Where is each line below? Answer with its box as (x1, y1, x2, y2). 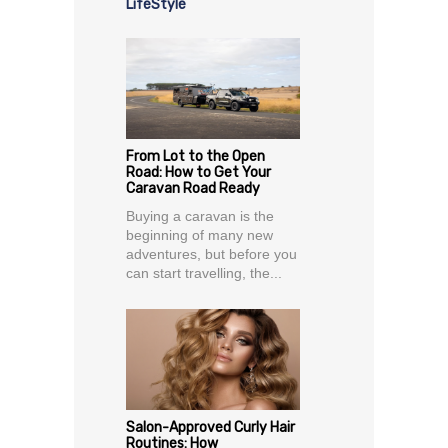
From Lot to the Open (126, 148, 265, 166)
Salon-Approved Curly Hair (126, 419, 295, 437)
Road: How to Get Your (126, 164, 271, 182)
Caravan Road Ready (126, 180, 260, 198)
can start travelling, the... (126, 265, 282, 282)
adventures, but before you (126, 246, 297, 263)
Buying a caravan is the (126, 208, 274, 225)
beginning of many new (126, 227, 273, 244)
